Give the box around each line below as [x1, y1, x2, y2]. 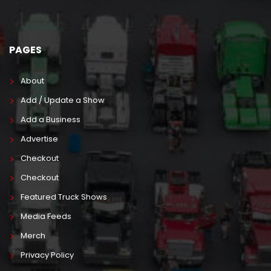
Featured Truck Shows [20, 191, 107, 203]
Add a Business [20, 114, 80, 126]
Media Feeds [20, 211, 71, 223]
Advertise [20, 133, 58, 145]
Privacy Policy [20, 249, 74, 261]
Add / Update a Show [20, 94, 105, 106]
